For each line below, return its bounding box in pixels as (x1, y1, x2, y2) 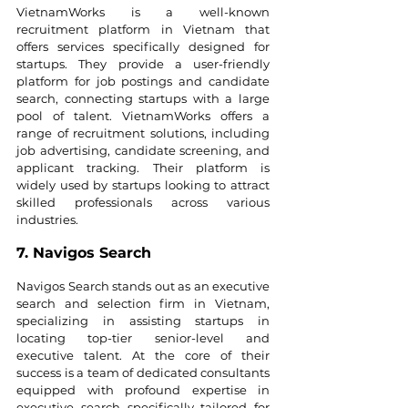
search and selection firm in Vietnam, (16, 295, 270, 311)
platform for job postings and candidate (16, 73, 270, 88)
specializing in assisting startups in (16, 312, 270, 328)
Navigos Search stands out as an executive (16, 278, 270, 293)
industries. (16, 211, 78, 227)
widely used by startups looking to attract (16, 177, 270, 192)
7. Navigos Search (16, 243, 151, 261)
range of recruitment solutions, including (16, 125, 270, 140)
